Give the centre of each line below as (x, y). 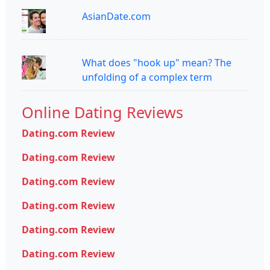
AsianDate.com (116, 16)
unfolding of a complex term (147, 77)
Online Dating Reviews (102, 112)
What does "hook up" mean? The (157, 62)
